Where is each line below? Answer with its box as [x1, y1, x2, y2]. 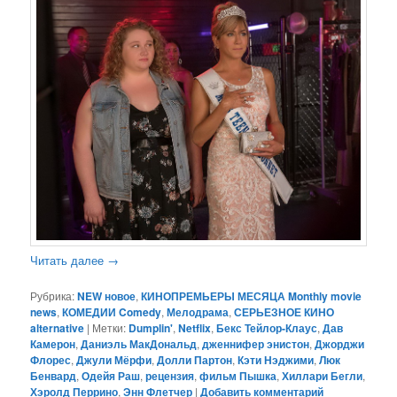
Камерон [30, 336, 76, 353]
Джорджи [315, 336, 365, 353]
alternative [30, 320, 85, 337]
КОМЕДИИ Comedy [62, 304, 162, 321]
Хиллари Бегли [282, 368, 363, 385]
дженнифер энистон [202, 336, 310, 353]
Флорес [30, 352, 72, 369]
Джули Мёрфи [76, 352, 152, 369]
